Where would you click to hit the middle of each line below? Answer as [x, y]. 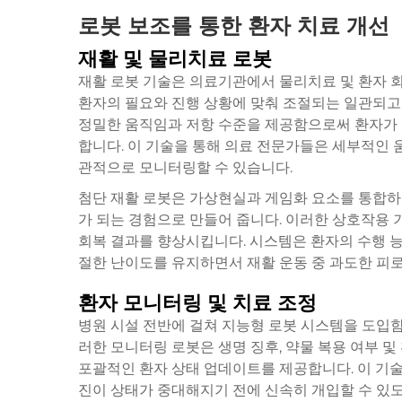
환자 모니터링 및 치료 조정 [197, 302]
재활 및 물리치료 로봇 [175, 58]
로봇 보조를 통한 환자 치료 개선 [234, 25]
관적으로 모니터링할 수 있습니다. [185, 167]
